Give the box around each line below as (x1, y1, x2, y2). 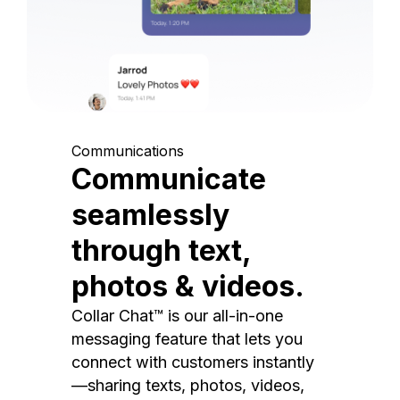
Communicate (71, 162, 266, 196)
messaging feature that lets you (71, 329, 303, 348)
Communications (71, 142, 184, 160)
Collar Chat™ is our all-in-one (71, 306, 283, 325)
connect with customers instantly (71, 353, 314, 371)
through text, (71, 233, 251, 268)
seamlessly (71, 197, 229, 232)
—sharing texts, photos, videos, (71, 376, 304, 395)
